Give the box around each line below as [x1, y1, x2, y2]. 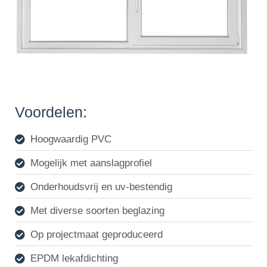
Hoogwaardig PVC [30, 133, 112, 145]
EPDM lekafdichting [30, 252, 119, 264]
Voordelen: [15, 103, 87, 120]
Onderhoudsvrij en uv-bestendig [30, 181, 173, 193]
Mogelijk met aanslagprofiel [30, 157, 153, 169]
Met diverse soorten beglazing [30, 204, 165, 216]
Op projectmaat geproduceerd [30, 228, 163, 240]
